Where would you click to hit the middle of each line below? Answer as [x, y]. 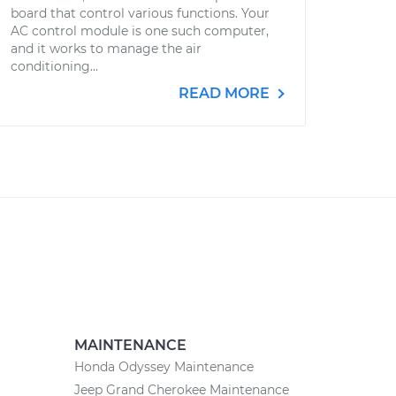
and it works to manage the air [106, 49]
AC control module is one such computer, [140, 31]
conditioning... [54, 66]
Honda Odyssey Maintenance [164, 367]
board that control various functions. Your [140, 13]
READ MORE [226, 93]
